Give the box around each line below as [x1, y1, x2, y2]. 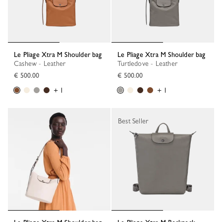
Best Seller [118, 117, 149, 125]
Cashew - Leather [19, 59, 66, 67]
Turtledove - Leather [121, 59, 177, 67]
